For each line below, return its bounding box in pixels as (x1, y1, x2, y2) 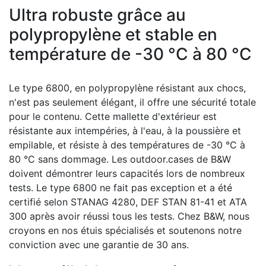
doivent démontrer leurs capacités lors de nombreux (9, 167, 245, 179)
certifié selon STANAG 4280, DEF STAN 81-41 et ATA (9, 196, 247, 208)
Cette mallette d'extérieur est (85, 110, 217, 122)
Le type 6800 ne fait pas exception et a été (36, 182, 232, 194)
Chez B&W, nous (178, 210, 249, 222)
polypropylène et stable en (9, 24, 217, 45)
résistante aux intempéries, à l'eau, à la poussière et (9, 125, 241, 137)
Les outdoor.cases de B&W (112, 153, 231, 165)
